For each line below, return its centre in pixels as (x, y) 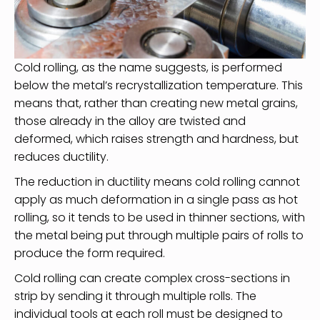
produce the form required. (90, 253)
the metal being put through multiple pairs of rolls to (159, 235)
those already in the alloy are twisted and (130, 121)
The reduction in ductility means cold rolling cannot (157, 181)
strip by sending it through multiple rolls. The (135, 296)
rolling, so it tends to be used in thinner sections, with (160, 217)
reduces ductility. (61, 156)
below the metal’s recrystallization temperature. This (159, 85)
